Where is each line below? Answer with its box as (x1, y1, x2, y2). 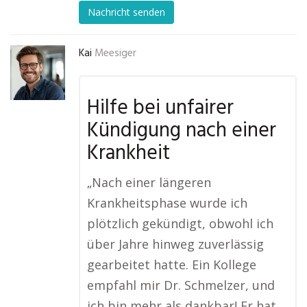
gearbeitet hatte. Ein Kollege (87, 256, 256, 273)
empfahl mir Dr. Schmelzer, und (87, 277, 275, 293)
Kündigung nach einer (87, 114, 276, 147)
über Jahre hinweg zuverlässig (87, 236, 264, 252)
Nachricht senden (88, 5, 165, 19)
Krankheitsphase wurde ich (87, 195, 247, 211)
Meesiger (95, 45, 136, 62)
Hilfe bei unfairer (87, 92, 234, 125)
